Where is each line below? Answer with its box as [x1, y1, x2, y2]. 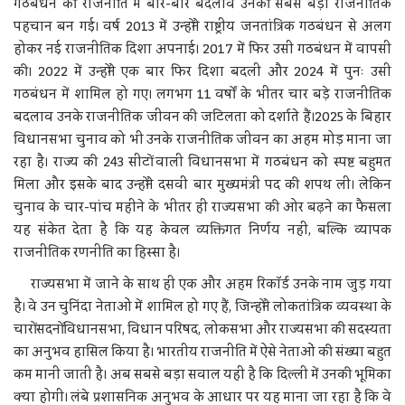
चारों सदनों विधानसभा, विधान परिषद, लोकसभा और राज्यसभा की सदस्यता [14, 316, 391, 343]
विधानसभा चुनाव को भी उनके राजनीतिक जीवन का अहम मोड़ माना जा [14, 127, 391, 153]
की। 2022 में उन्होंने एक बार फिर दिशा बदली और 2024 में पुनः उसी [14, 59, 391, 85]
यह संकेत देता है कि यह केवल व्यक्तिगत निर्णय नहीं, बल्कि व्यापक [14, 217, 391, 243]
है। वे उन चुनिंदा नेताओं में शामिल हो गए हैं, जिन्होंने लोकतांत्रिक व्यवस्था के [14, 294, 391, 320]
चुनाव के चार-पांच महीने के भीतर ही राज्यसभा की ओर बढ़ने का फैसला [14, 194, 391, 221]
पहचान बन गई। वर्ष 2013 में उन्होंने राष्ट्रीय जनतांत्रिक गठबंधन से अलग [14, 14, 391, 40]
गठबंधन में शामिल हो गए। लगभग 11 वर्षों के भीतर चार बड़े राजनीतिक [14, 81, 391, 108]
